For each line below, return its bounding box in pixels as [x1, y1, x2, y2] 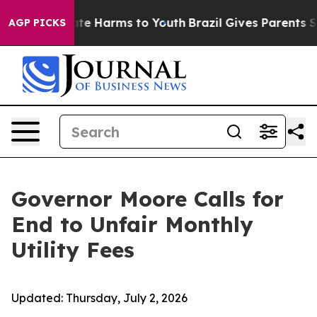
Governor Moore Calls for [11, 185, 284, 212]
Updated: [11, 291, 66, 305]
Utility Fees [11, 236, 134, 263]
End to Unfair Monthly [11, 211, 253, 238]
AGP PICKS [8, 16, 66, 29]
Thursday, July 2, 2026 [66, 291, 188, 305]
